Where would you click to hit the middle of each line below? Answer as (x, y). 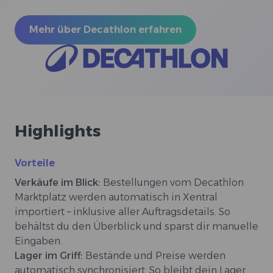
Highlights (58, 131)
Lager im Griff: (50, 256)
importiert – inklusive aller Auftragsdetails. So (122, 212)
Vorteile (35, 163)
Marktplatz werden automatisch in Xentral (116, 197)
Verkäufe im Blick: (59, 183)
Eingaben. (38, 241)
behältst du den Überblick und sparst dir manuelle (136, 227)
